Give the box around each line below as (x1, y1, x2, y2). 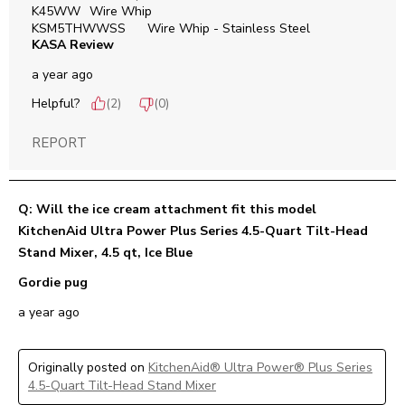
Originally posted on (28, 359, 148, 377)
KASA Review (32, 36, 114, 54)
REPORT (32, 134, 87, 153)
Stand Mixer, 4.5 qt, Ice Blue (18, 244, 193, 262)
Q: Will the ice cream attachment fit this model (18, 201, 316, 219)
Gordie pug (18, 274, 88, 292)
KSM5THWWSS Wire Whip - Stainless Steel (147, 20, 310, 38)
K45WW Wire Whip (32, 3, 80, 21)
